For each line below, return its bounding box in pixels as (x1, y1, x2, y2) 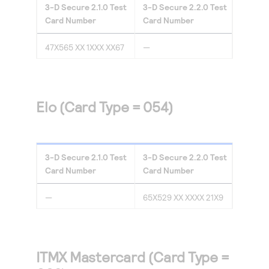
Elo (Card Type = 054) (36, 98, 174, 115)
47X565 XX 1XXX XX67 (45, 42, 124, 52)
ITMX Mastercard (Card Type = (36, 248, 229, 265)
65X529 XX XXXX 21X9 (143, 192, 223, 202)
